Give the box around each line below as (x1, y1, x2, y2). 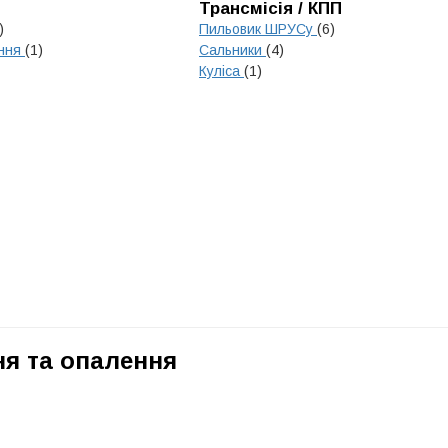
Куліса (199, 63, 244, 79)
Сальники (199, 42, 266, 58)
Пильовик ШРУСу (199, 21, 317, 37)
